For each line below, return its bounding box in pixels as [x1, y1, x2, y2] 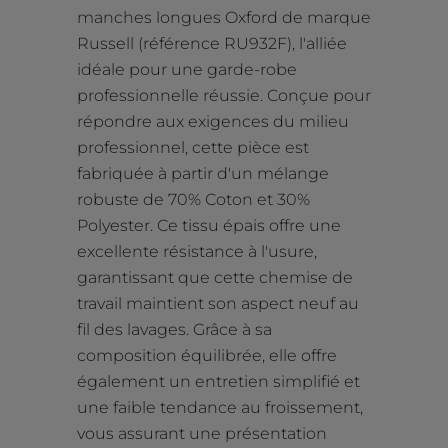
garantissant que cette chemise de [77, 267, 353, 287]
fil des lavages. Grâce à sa [77, 319, 272, 339]
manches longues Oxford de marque [77, 7, 371, 27]
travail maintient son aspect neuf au [77, 293, 359, 313]
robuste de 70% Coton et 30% [77, 189, 310, 209]
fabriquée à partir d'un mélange [77, 163, 329, 183]
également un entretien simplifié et [77, 371, 360, 391]
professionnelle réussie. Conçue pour [77, 85, 371, 105]
